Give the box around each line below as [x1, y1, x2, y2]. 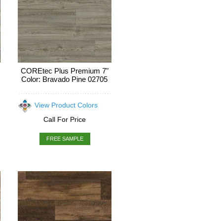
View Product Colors [34, 101, 98, 109]
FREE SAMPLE [46, 136, 84, 142]
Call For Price [43, 115, 86, 123]
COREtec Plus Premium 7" [20, 67, 109, 75]
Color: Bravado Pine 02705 [21, 75, 108, 83]
